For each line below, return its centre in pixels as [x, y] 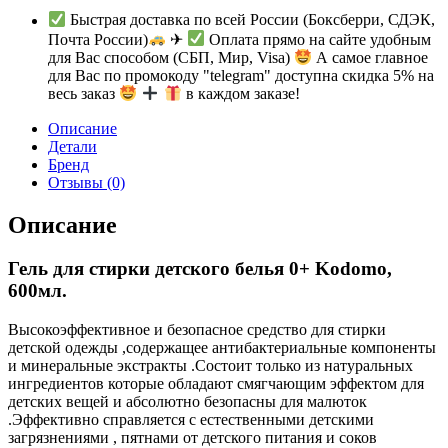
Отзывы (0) [86, 182]
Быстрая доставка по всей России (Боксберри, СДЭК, [251, 20]
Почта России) [98, 39]
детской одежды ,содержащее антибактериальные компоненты [222, 348]
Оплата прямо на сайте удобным [318, 39]
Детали [72, 146]
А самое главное [370, 58]
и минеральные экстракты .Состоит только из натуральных [210, 366]
